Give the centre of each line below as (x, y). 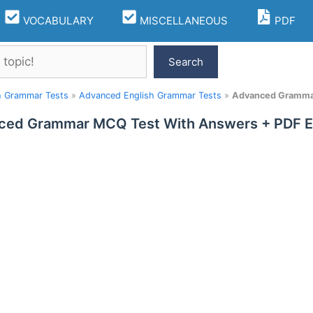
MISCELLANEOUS (182, 21)
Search (186, 61)
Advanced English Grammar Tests (150, 95)
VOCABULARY (57, 21)
